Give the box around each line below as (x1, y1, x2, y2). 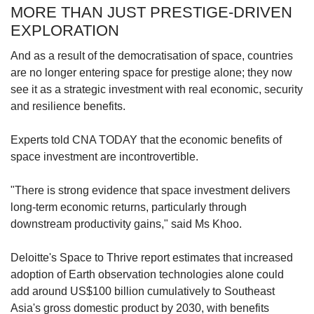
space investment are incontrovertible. (11, 150, 198, 163)
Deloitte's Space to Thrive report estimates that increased (11, 251, 293, 264)
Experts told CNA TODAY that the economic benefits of (11, 133, 282, 146)
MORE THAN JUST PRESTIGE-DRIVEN (11, 3, 292, 21)
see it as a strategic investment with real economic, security (11, 83, 303, 95)
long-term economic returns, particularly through (11, 200, 247, 213)
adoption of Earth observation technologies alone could (11, 268, 284, 280)
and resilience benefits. (11, 100, 125, 112)
